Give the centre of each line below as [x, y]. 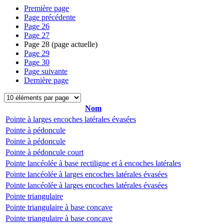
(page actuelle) [73, 44]
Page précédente [50, 17]
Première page [46, 8]
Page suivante [46, 71]
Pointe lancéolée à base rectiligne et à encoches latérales [93, 163]
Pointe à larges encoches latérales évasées [71, 119]
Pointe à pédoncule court [44, 152]
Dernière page [46, 80]
